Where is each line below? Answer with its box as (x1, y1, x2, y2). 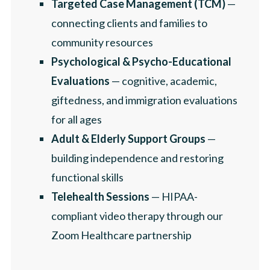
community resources (51, 35, 153, 49)
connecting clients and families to (51, 16, 207, 30)
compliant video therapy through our (51, 209, 223, 222)
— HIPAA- (149, 189, 198, 203)
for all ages (51, 112, 102, 126)
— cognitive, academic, (110, 74, 217, 87)
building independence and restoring (51, 151, 224, 165)
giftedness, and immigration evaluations (51, 93, 237, 107)
